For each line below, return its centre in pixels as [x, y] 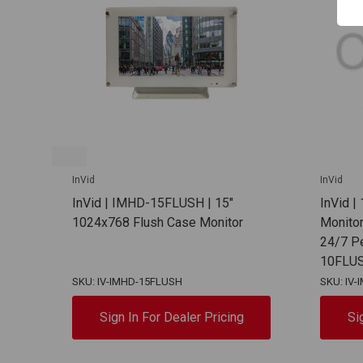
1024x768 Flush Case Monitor [158, 222]
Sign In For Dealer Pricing [171, 317]
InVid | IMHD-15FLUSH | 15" [153, 203]
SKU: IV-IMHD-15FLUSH [127, 281]
